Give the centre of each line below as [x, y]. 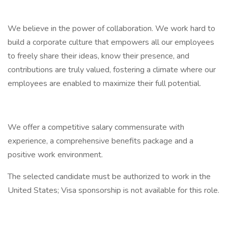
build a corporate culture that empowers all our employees [111, 42]
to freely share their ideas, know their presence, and [98, 56]
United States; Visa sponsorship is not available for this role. [113, 190]
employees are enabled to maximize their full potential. [104, 83]
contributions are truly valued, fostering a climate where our [112, 70]
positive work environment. [56, 155]
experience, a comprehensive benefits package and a [101, 141]
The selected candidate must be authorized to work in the [109, 177]
